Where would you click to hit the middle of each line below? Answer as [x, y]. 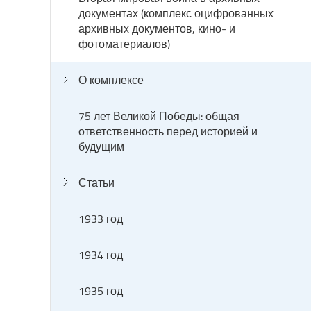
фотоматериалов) [124, 44]
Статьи [96, 183]
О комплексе [111, 80]
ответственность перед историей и [168, 131]
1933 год [101, 219]
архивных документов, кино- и [157, 28]
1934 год [101, 255]
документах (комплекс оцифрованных [176, 13]
